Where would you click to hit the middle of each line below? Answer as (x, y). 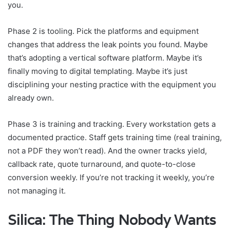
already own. (31, 98)
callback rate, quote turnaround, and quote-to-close (102, 164)
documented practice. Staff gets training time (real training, (115, 137)
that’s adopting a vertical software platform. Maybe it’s (105, 57)
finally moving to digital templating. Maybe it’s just (98, 71)
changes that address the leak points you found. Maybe (108, 44)
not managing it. (37, 190)
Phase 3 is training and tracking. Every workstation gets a (112, 124)
